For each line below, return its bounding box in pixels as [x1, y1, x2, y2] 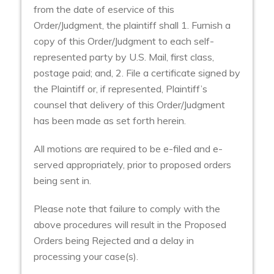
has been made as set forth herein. [34, 114, 186, 127]
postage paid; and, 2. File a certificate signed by [34, 67, 240, 80]
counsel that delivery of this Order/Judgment [34, 98, 225, 111]
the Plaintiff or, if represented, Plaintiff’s [34, 83, 207, 95]
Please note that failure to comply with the [34, 202, 220, 215]
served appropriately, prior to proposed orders [34, 158, 231, 171]
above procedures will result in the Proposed [34, 218, 226, 231]
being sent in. [34, 174, 91, 187]
